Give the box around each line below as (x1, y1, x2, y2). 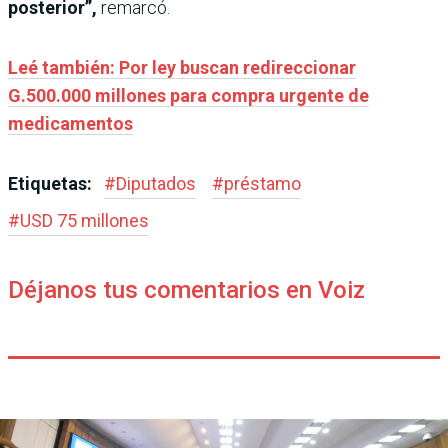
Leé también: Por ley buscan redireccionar (8, 56, 356, 78)
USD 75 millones (20, 209, 149, 231)
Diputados (116, 172, 196, 194)
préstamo (224, 172, 301, 194)
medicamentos (8, 112, 133, 134)
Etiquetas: (8, 172, 96, 194)
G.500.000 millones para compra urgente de (8, 84, 369, 106)
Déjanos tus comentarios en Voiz (8, 275, 365, 304)
